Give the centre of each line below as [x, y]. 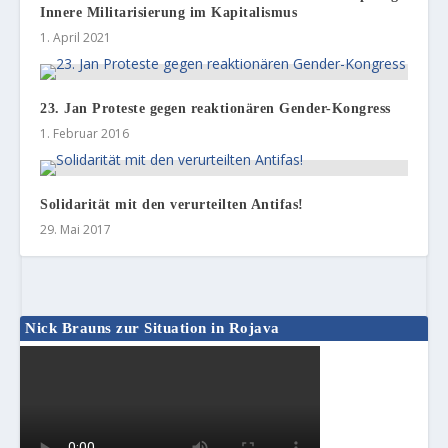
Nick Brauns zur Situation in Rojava [152, 328]
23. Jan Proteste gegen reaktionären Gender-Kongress [215, 109]
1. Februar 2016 [85, 134]
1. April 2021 [76, 38]
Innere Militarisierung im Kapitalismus [169, 13]
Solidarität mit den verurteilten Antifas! [172, 205]
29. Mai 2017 [76, 230]
